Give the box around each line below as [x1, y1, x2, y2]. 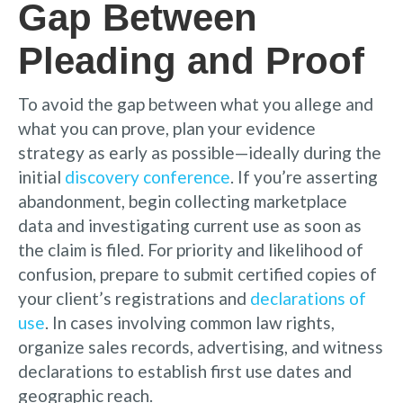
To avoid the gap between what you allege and [18, 93, 373, 114]
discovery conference [65, 166, 230, 187]
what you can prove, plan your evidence [18, 117, 316, 139]
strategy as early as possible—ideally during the [18, 141, 381, 163]
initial [18, 166, 65, 187]
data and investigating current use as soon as [18, 214, 362, 236]
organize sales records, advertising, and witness [18, 336, 383, 357]
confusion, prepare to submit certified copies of [18, 263, 377, 284]
